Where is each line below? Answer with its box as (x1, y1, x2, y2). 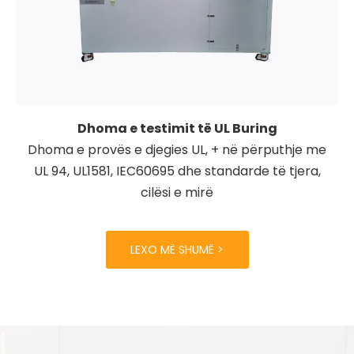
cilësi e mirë (141, 183, 213, 201)
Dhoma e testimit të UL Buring (77, 119, 277, 137)
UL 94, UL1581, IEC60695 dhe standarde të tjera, (33, 161, 321, 180)
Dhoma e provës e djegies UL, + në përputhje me (28, 140, 326, 159)
